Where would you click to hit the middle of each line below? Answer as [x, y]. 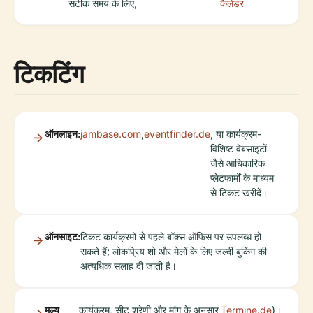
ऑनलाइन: [63, 133]
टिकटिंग [49, 73]
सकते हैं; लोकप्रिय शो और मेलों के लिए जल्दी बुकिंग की [174, 251]
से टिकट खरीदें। [239, 192]
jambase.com [111, 133]
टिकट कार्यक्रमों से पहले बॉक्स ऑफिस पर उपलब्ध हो [171, 236]
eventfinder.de [177, 133]
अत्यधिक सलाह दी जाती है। [129, 265]
